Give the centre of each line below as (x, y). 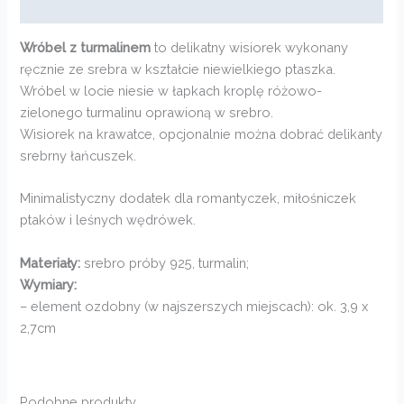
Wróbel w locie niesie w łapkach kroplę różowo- (171, 91)
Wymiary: (49, 284)
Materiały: (50, 262)
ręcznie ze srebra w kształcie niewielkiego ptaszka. (178, 69)
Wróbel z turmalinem (86, 48)
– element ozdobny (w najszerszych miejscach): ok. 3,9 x (194, 306)
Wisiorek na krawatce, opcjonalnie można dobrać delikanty (202, 134)
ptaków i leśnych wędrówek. (108, 220)
